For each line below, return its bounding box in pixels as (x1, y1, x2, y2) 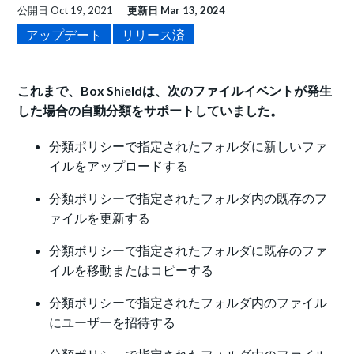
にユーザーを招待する (49, 314, 176, 330)
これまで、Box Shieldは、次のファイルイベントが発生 (17, 83, 333, 99)
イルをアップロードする (49, 158, 189, 174)
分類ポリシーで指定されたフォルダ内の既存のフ (49, 190, 328, 206)
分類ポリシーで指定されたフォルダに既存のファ (49, 243, 328, 258)
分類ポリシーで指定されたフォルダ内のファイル (49, 295, 328, 311)
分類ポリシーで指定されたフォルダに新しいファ (49, 138, 328, 154)
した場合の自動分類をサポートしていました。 (17, 103, 284, 119)
